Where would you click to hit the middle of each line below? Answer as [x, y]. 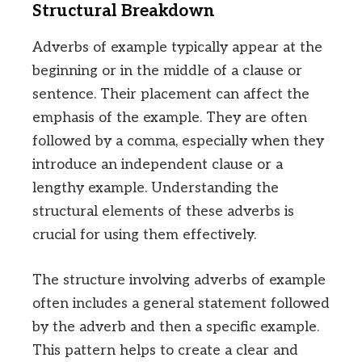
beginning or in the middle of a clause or [167, 71]
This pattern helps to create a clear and [165, 351]
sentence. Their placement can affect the [171, 95]
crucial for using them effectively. [144, 235]
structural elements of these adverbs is [163, 212]
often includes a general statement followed [181, 304]
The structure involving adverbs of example [179, 280]
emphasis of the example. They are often [170, 118]
